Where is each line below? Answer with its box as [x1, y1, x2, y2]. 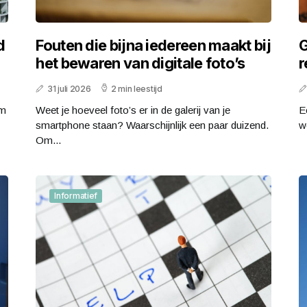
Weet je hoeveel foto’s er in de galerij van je [36, 104, 231, 116]
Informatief [54, 191, 98, 201]
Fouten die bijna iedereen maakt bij [36, 36, 271, 55]
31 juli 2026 [47, 84, 91, 95]
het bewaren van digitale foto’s [36, 54, 245, 73]
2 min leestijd [110, 84, 162, 95]
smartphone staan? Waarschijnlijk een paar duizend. [36, 119, 269, 132]
